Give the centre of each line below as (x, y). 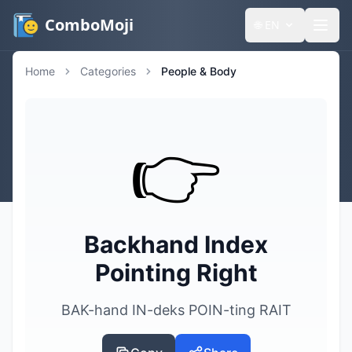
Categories (108, 71)
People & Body (199, 71)
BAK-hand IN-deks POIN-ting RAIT (176, 310)
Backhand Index (176, 244)
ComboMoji (89, 25)
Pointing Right (176, 273)
